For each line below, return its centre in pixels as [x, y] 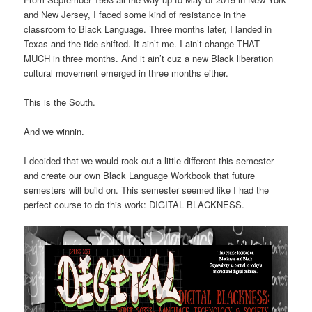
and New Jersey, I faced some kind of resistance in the [135, 14]
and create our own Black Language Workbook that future [140, 175]
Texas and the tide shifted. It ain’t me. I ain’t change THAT [142, 43]
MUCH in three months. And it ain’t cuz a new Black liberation [149, 58]
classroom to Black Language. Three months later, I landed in [148, 29]
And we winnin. [54, 132]
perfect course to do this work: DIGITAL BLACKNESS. [134, 205]
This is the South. [60, 102]
